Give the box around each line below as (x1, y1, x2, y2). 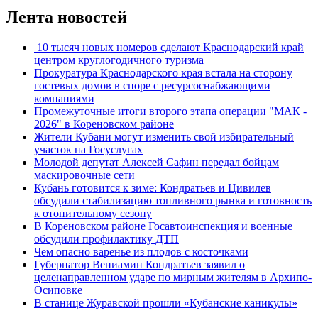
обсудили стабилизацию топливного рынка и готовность (34, 194, 312, 207)
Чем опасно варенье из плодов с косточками (34, 245, 248, 258)
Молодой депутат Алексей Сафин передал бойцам (34, 155, 279, 168)
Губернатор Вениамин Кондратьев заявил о (34, 258, 245, 270)
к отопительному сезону (34, 207, 152, 219)
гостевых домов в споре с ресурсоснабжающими (34, 79, 270, 92)
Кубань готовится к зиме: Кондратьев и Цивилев (34, 181, 271, 194)
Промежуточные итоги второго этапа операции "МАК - (34, 104, 307, 117)
